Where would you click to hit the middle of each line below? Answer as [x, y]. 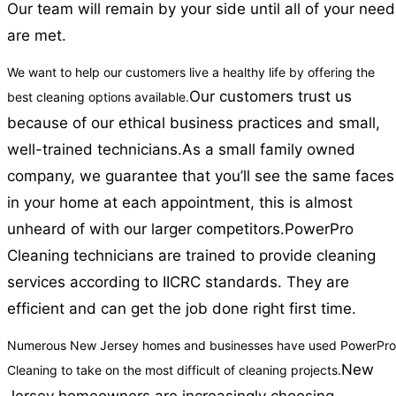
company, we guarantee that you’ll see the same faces [201, 176]
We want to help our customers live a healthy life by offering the [191, 72]
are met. [37, 36]
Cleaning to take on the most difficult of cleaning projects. [174, 370]
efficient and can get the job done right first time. [182, 309]
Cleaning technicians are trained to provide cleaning [191, 256]
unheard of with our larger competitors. [146, 229]
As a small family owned [269, 150]
